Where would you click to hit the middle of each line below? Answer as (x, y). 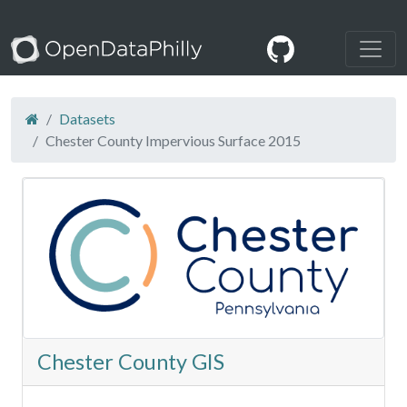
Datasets (87, 119)
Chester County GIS (131, 362)
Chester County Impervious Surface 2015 (173, 141)
